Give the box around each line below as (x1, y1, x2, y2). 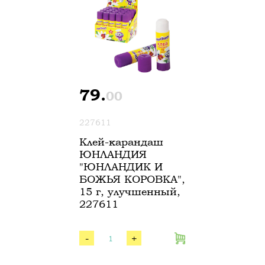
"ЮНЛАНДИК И (79, 160, 163, 173)
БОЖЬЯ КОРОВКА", (79, 173, 185, 185)
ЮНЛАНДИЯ (79, 148, 147, 160)
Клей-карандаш (79, 135, 163, 148)
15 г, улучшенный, (79, 185, 180, 198)
